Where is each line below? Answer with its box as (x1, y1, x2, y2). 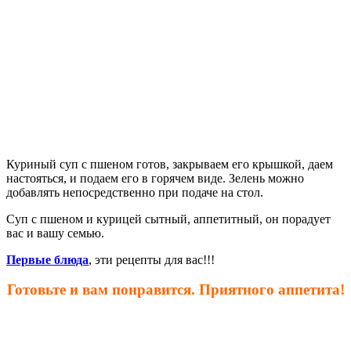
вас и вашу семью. (6, 226, 104, 240)
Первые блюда (6, 252, 89, 266)
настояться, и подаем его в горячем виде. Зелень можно (6, 171, 304, 185)
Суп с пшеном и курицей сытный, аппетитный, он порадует (6, 212, 331, 226)
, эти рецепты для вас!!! (89, 252, 215, 266)
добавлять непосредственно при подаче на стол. (6, 185, 263, 199)
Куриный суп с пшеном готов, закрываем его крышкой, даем (6, 157, 333, 171)
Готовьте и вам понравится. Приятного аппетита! (6, 281, 345, 299)
